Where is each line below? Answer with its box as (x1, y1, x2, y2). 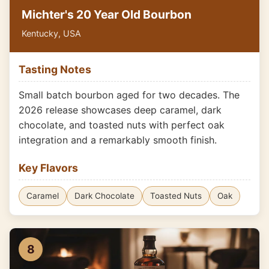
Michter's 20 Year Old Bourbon (22, 7, 192, 22)
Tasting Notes (19, 63, 91, 76)
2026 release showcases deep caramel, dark (19, 104, 222, 116)
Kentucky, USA (22, 28, 81, 38)
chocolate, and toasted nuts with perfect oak (19, 119, 225, 131)
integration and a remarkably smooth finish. (19, 134, 217, 146)
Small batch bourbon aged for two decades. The (19, 89, 240, 101)
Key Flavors (19, 162, 78, 174)
